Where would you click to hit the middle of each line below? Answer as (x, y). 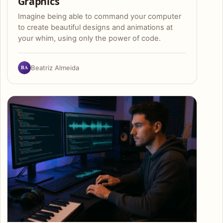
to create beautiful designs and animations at (95, 28)
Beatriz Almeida (55, 67)
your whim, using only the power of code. (89, 39)
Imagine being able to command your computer (99, 17)
